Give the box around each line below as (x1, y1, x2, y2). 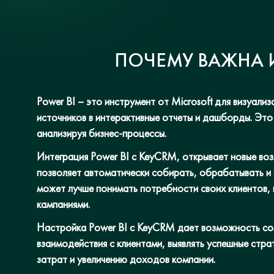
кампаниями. (37, 197, 90, 211)
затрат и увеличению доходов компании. (37, 252, 215, 266)
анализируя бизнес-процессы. (37, 126, 166, 140)
